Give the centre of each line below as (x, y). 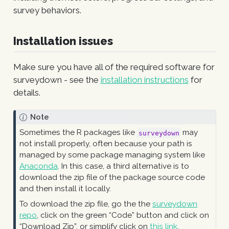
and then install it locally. (65, 189)
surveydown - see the (57, 80)
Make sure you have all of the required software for (114, 67)
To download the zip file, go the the (86, 204)
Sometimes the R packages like (78, 133)
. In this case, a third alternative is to (124, 166)
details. (27, 93)
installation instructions (144, 80)
